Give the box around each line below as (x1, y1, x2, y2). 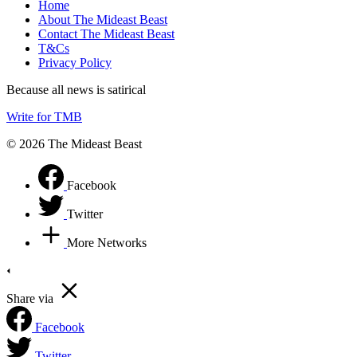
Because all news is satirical (6, 82, 146, 96)
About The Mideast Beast (38, 12, 167, 26)
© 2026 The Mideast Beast (6, 136, 142, 151)
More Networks (67, 235, 147, 249)
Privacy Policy (38, 55, 112, 69)
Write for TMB (6, 109, 82, 124)
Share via (6, 291, 53, 305)
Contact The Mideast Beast (38, 26, 175, 41)
